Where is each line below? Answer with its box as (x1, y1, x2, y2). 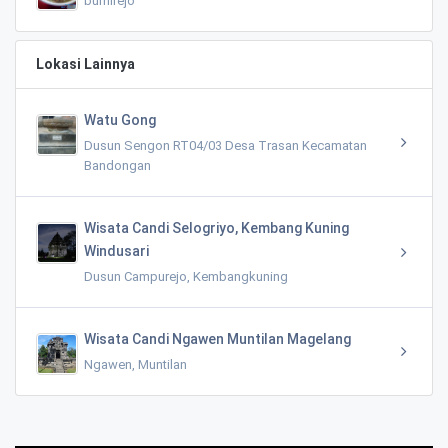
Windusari (84, 242, 149, 259)
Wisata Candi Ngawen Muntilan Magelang (84, 330, 351, 347)
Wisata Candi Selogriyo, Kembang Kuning (84, 219, 349, 236)
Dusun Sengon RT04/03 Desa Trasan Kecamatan (84, 137, 367, 153)
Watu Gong (84, 111, 156, 128)
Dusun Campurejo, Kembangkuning (84, 268, 288, 284)
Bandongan (84, 157, 151, 173)
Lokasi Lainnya (36, 55, 135, 72)
